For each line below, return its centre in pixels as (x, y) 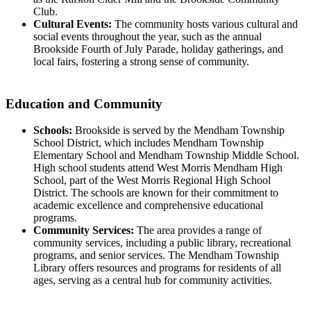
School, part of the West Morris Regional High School (152, 180)
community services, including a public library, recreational (162, 243)
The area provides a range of (198, 230)
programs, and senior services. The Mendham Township (156, 255)
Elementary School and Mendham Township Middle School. (166, 155)
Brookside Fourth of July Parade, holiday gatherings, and (158, 49)
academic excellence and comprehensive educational (148, 205)
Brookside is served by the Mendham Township (178, 131)
